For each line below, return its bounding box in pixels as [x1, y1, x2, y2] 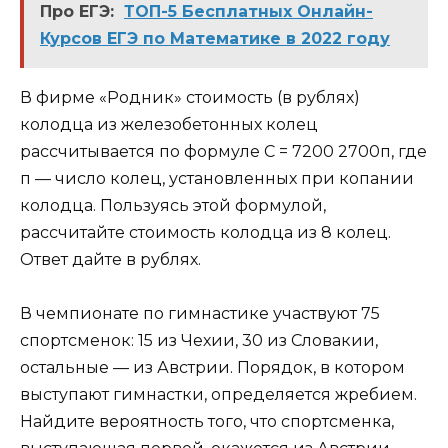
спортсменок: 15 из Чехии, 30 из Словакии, [20, 330, 378, 350]
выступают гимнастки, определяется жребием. [20, 384, 417, 404]
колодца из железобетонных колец [20, 114, 318, 134]
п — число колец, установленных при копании [20, 168, 414, 188]
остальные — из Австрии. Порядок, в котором [20, 357, 405, 377]
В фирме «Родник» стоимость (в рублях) [20, 87, 360, 107]
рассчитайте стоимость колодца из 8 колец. [20, 222, 391, 242]
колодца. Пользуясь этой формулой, [20, 195, 326, 215]
